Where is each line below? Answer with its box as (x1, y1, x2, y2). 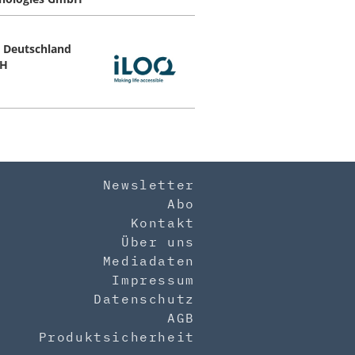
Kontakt (130, 214, 195, 231)
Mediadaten (102, 252, 195, 269)
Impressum (112, 271, 195, 288)
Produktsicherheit (38, 328, 195, 345)
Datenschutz (94, 290, 195, 307)
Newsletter (102, 176, 195, 193)
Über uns (121, 233, 195, 250)
